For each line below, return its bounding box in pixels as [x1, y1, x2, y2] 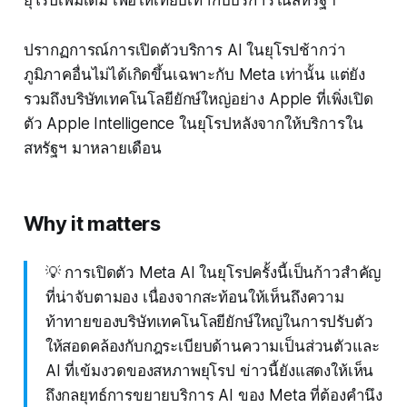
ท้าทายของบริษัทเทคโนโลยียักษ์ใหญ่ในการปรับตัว [45, 313, 373, 332]
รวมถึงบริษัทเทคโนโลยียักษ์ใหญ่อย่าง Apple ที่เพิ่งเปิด [23, 90, 373, 109]
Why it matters [23, 212, 161, 236]
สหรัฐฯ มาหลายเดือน [23, 139, 162, 158]
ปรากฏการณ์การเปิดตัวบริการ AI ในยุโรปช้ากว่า [23, 41, 346, 60]
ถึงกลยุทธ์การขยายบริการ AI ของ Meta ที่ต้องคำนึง [45, 386, 383, 405]
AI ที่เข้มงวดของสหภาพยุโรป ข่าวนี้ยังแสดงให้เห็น [45, 362, 374, 381]
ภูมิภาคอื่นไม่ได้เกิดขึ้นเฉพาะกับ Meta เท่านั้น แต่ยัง [23, 65, 366, 84]
